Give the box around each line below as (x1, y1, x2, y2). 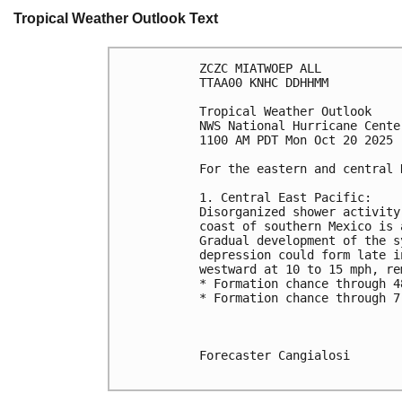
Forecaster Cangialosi (199, 347, 350, 363)
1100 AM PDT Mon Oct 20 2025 (199, 132, 393, 147)
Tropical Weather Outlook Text (13, 11, 218, 27)
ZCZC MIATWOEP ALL (199, 60, 321, 75)
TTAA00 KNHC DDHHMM (199, 74, 328, 90)
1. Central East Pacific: (199, 189, 371, 205)
